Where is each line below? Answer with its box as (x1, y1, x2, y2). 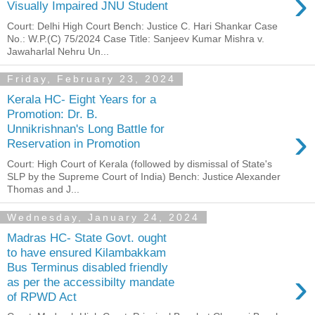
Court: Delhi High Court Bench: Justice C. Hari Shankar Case (7, 20, 278, 32)
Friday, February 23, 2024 (7, 73, 176, 85)
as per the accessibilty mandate (7, 274, 174, 289)
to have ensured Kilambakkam (7, 245, 166, 259)
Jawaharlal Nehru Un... (7, 45, 109, 57)
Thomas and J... (7, 184, 79, 195)
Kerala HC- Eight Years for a (7, 92, 156, 107)
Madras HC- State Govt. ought (7, 230, 167, 245)
